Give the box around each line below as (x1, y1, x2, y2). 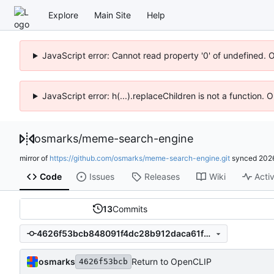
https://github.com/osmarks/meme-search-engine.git (50, 153, 230, 163)
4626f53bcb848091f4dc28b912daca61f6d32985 (203, 228, 210, 239)
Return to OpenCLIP (131, 256, 212, 267)
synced (230, 153, 259, 163)
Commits (113, 203, 148, 214)
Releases (144, 171, 180, 182)
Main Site (94, 9, 131, 20)
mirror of (20, 153, 50, 163)
